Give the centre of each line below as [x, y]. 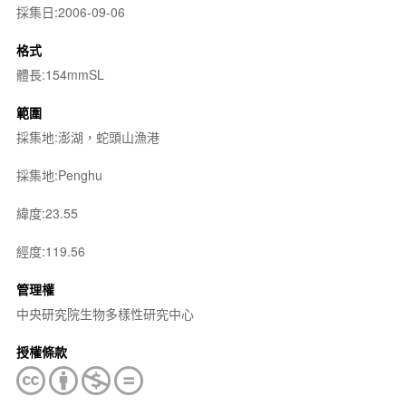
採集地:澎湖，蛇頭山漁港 [87, 137]
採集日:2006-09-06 [70, 12]
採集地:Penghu [59, 175]
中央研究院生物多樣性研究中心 [105, 314]
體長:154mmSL [60, 74]
